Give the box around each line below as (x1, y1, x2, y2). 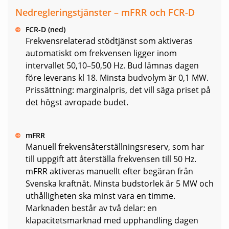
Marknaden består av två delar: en (26, 202, 157, 214)
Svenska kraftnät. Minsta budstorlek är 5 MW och (26, 178, 214, 190)
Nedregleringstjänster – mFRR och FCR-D (15, 6, 195, 19)
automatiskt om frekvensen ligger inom (26, 48, 177, 59)
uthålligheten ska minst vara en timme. (26, 190, 175, 202)
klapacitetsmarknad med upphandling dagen (26, 215, 198, 226)
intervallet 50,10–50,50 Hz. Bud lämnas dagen (26, 60, 199, 72)
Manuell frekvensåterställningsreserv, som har (26, 141, 204, 153)
